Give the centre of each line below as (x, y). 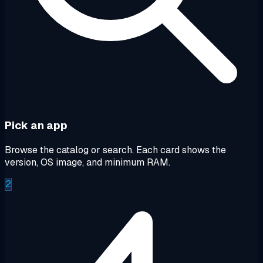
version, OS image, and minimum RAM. (87, 163)
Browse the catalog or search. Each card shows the (115, 150)
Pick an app (36, 126)
